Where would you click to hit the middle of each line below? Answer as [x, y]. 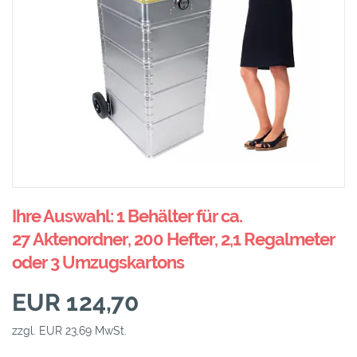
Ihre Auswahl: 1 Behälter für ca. [127, 216]
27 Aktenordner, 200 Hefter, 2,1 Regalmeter [173, 239]
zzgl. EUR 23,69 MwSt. [69, 331]
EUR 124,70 [75, 303]
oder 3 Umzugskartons [98, 263]
